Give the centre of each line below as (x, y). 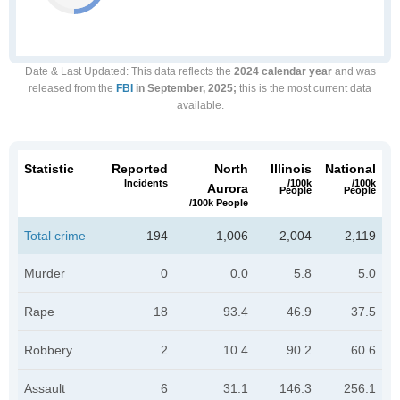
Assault (45, 388)
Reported (140, 169)
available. (200, 105)
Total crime (55, 236)
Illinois (291, 169)
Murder (45, 273)
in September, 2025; (185, 88)
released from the (72, 88)
